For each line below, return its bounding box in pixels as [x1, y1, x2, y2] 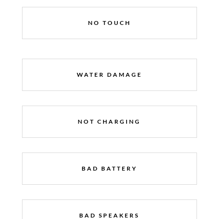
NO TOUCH [88, 19, 131, 26]
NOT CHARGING [78, 117, 141, 125]
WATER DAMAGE [76, 70, 142, 78]
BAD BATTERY [81, 164, 137, 172]
